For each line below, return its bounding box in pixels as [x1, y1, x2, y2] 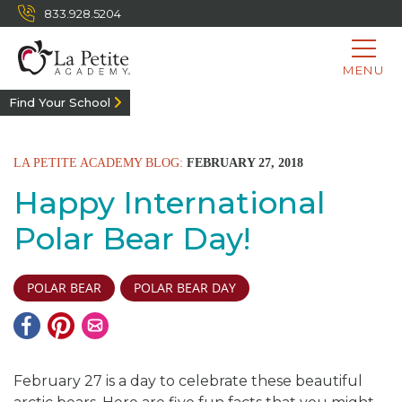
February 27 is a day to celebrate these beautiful [13, 372, 363, 389]
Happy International [13, 184, 325, 222]
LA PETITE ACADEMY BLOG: [13, 156, 183, 170]
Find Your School [9, 95, 110, 109]
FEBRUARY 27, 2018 [183, 156, 303, 170]
